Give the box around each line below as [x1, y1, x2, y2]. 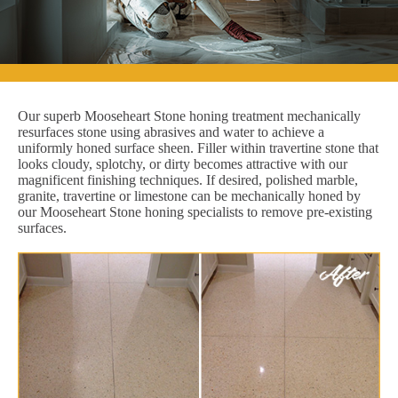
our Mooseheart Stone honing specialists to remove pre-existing [18, 203, 372, 219]
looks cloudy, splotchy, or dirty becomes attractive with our [18, 155, 347, 171]
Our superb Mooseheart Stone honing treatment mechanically [18, 107, 361, 123]
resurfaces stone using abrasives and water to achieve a [18, 123, 324, 139]
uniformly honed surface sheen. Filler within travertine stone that [18, 139, 378, 155]
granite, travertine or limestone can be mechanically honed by [18, 187, 361, 203]
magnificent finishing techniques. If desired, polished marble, [18, 171, 358, 187]
